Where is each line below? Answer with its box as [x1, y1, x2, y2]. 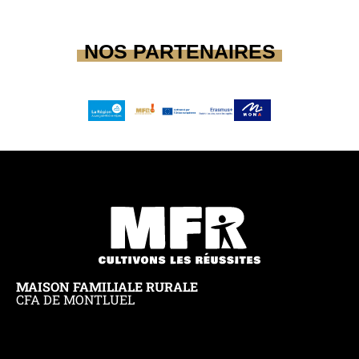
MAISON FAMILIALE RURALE [16, 278, 198, 296]
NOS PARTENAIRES [83, 39, 276, 63]
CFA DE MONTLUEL [16, 291, 135, 309]
